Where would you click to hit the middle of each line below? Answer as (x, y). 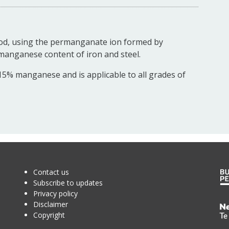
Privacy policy (55, 193)
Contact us (51, 172)
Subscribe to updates (68, 183)
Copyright (49, 215)
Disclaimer (50, 204)
